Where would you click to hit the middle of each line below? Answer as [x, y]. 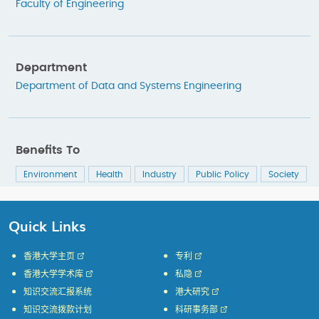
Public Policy [223, 174]
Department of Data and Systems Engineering [129, 87]
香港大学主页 [49, 256]
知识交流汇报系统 [58, 292]
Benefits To [48, 150]
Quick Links [47, 225]
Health [110, 174]
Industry [159, 174]
